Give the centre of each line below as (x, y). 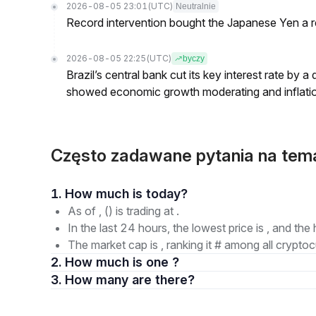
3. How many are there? (163, 280)
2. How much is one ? (122, 262)
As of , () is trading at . (123, 211)
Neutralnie (196, 6)
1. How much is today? (167, 194)
